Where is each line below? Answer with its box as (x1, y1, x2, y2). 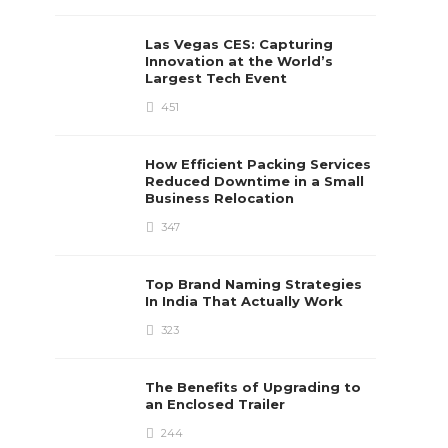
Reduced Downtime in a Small (145, 173, 365, 189)
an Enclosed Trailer (145, 396, 290, 412)
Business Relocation (145, 190, 299, 206)
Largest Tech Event (145, 70, 292, 86)
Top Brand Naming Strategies (145, 276, 363, 292)
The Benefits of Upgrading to (145, 379, 362, 395)
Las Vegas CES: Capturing (145, 36, 334, 52)
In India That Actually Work (145, 293, 348, 309)
